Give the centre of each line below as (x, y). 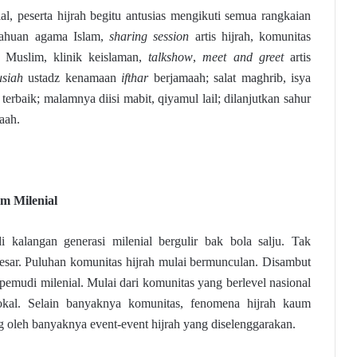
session (171, 37)
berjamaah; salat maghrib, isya (229, 78)
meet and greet (243, 57)
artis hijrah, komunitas (250, 37)
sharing (129, 37)
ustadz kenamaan (72, 78)
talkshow (171, 57)
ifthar (135, 78)
